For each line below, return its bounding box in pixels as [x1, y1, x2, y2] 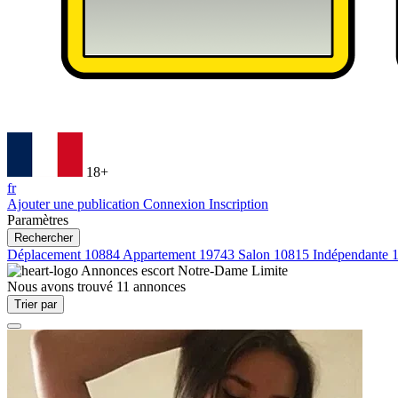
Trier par [14, 298, 57, 311]
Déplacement [7, 247, 84, 262]
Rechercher [14, 231, 73, 244]
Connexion [143, 196, 209, 211]
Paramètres [7, 212, 68, 227]
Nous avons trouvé [7, 279, 116, 294]
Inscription [209, 196, 268, 211]
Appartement [123, 247, 199, 262]
